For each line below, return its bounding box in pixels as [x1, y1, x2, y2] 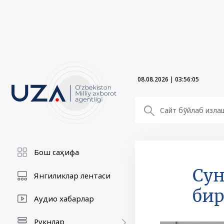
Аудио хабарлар [34, 193, 94, 203]
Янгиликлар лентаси [34, 170, 110, 180]
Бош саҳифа [34, 147, 79, 157]
